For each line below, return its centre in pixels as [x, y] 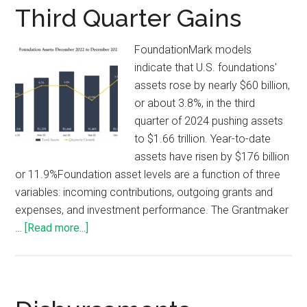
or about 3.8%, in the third [195, 103]
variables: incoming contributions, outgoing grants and [144, 193]
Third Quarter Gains [128, 18]
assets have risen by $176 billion [212, 157]
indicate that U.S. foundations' [206, 68]
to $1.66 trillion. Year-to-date [203, 139]
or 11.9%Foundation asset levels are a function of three [148, 175]
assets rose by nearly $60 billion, [212, 86]
